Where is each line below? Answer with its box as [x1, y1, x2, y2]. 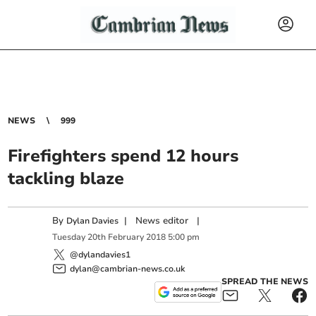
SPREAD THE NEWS [221, 275, 308, 287]
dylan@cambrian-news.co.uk [70, 262, 186, 274]
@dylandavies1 [70, 248, 131, 260]
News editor [135, 214, 189, 227]
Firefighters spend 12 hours [8, 145, 239, 167]
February [108, 231, 145, 243]
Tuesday [52, 231, 86, 243]
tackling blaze [8, 167, 125, 190]
